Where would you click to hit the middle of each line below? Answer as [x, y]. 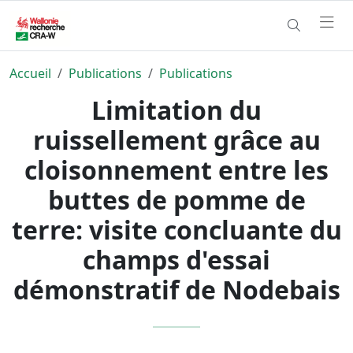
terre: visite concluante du [176, 229]
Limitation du [176, 110]
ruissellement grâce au [176, 139]
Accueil [30, 73]
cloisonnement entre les [176, 169]
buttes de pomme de [176, 199]
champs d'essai [176, 259]
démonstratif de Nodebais [176, 289]
